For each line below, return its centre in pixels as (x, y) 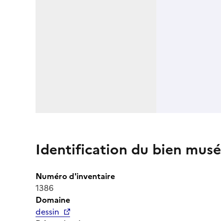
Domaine (53, 200)
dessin (47, 211)
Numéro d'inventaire (75, 176)
